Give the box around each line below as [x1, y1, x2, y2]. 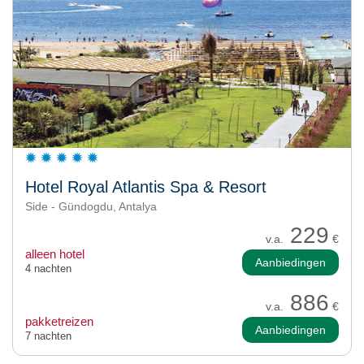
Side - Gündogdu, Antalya [25, 199, 157, 213]
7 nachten [25, 329, 71, 342]
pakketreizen [25, 314, 93, 328]
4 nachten [25, 262, 71, 275]
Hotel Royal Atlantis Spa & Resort [25, 177, 266, 196]
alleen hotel [25, 246, 84, 261]
